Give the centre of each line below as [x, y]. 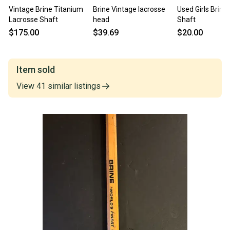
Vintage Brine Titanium [46, 9]
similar [59, 86]
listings [87, 86]
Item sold [36, 70]
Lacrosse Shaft [33, 20]
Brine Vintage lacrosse [129, 9]
